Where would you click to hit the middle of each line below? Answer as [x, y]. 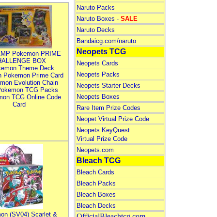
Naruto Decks [95, 30]
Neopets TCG [101, 52]
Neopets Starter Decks [108, 85]
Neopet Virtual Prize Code [113, 119]
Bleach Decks [96, 206]
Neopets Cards [97, 63]
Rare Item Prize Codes [108, 108]
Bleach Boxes [96, 194]
